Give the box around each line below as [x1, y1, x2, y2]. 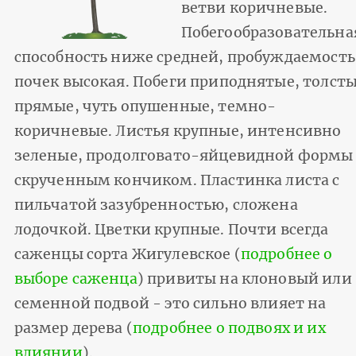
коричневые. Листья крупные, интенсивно [14, 122, 342, 140]
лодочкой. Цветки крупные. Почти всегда [14, 220, 329, 238]
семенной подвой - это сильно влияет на [14, 294, 327, 312]
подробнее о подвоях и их [132, 319, 326, 337]
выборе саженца [14, 269, 137, 288]
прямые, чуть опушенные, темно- [14, 97, 277, 115]
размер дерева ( [14, 319, 133, 337]
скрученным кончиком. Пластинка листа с [14, 171, 340, 189]
